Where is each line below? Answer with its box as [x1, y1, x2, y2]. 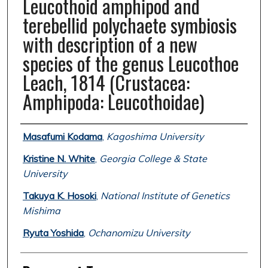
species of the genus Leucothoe [22, 49, 239, 78]
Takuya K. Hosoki [22, 190, 96, 202]
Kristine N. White [22, 153, 95, 165]
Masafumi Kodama [22, 130, 102, 143]
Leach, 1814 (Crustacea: [22, 68, 190, 97]
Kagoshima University [106, 130, 203, 143]
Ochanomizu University [87, 227, 190, 239]
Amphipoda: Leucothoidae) [22, 87, 205, 116]
